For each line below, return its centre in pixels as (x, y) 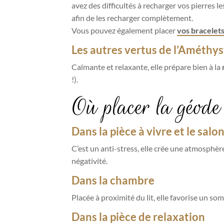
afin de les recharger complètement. (132, 18)
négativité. (89, 161)
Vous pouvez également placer (124, 30)
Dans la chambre (113, 180)
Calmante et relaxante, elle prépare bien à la (146, 67)
